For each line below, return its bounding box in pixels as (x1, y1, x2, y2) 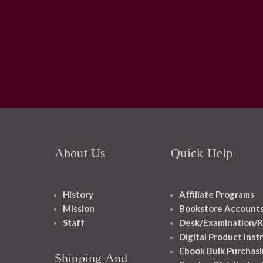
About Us (54, 146, 106, 161)
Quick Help (171, 146, 233, 161)
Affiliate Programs (179, 189, 254, 200)
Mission (62, 203, 95, 214)
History (62, 189, 93, 200)
